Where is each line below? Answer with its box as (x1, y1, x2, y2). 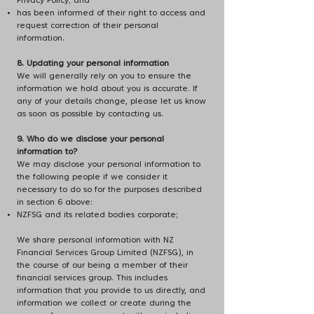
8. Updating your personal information (17, 60, 169, 68)
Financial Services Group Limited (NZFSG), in (17, 249, 193, 257)
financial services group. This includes (17, 274, 168, 282)
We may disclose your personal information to (17, 161, 200, 169)
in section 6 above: (17, 198, 93, 207)
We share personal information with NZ (17, 236, 174, 245)
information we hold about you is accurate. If (17, 85, 198, 93)
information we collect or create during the (17, 299, 191, 308)
